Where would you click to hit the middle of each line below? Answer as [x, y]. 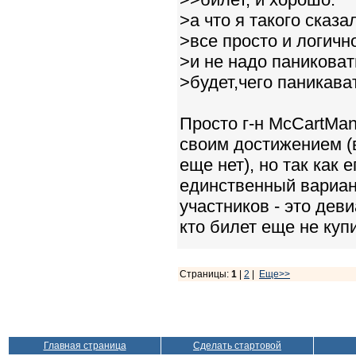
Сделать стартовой [237, 346]
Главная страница [85, 346]
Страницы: [205, 274]
